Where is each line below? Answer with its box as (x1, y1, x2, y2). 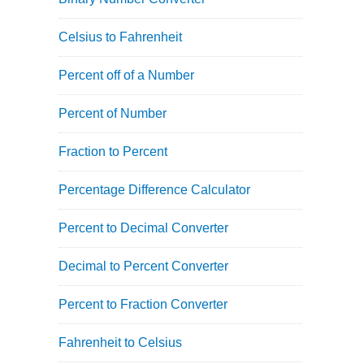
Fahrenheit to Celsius (58, 336, 182, 349)
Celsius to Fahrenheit (58, 30, 182, 44)
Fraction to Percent (58, 145, 167, 158)
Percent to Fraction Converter (58, 297, 227, 311)
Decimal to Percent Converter (58, 259, 228, 273)
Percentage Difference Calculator (58, 183, 250, 197)
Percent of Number (58, 106, 167, 120)
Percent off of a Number (58, 68, 194, 82)
